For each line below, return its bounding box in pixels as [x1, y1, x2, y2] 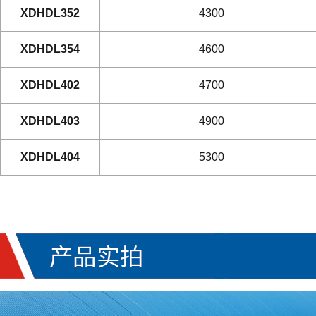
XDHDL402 [20, 79, 80, 91]
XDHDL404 [20, 151, 80, 163]
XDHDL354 [20, 43, 80, 55]
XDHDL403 [20, 115, 80, 127]
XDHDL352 [20, 7, 80, 19]
